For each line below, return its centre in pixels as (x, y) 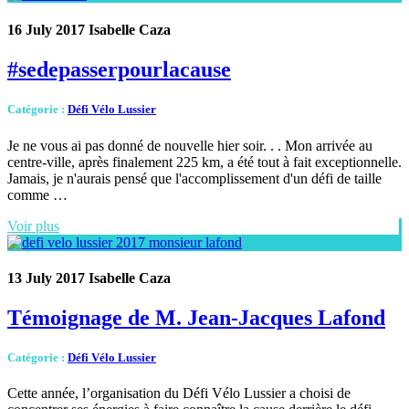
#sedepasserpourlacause (119, 70)
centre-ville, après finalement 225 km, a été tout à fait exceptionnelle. (204, 162)
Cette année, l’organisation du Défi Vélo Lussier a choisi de (179, 393)
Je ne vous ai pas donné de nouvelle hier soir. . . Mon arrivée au (190, 145)
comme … (37, 194)
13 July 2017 (46, 278)
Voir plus (33, 225)
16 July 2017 (46, 29)
